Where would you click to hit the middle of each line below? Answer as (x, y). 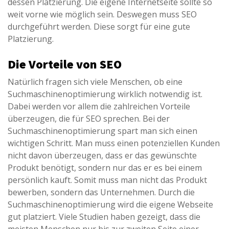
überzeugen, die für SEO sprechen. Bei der (89, 119)
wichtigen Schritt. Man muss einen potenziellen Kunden (114, 143)
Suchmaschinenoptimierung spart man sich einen (102, 131)
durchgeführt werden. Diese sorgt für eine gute (99, 27)
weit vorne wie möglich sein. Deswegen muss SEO (102, 15)
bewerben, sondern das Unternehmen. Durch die (101, 192)
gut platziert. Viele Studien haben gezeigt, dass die (104, 217)
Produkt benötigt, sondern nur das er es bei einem (105, 168)
